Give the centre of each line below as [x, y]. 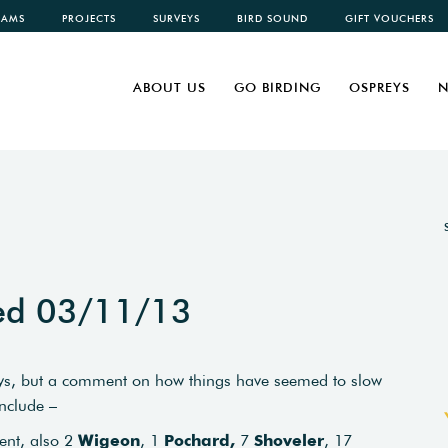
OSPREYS [379, 87]
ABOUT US [169, 87]
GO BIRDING [277, 87]
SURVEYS [176, 18]
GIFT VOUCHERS [389, 18]
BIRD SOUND [272, 18]
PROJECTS [89, 18]
